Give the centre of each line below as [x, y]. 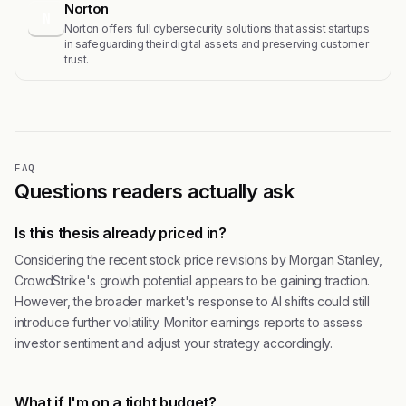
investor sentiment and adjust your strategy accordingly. [174, 343]
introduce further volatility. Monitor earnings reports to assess [188, 322]
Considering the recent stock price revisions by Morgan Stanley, [198, 259]
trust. [77, 59]
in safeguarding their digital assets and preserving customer [217, 43]
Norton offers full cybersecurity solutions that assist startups [217, 28]
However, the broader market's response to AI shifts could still [192, 301]
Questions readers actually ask [155, 191]
